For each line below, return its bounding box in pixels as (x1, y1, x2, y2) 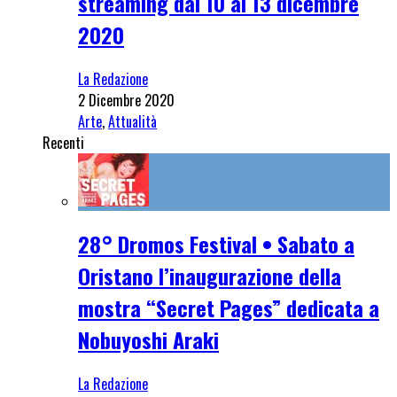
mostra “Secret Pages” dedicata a (78, 292, 379, 324)
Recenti (43, 131, 84, 153)
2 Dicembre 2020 (78, 89, 175, 111)
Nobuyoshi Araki (78, 323, 219, 356)
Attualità (108, 110, 157, 132)
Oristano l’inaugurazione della (78, 260, 341, 292)
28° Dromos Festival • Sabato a (78, 228, 354, 261)
